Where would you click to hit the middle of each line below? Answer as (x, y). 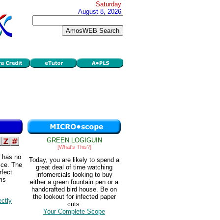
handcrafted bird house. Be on (74, 190)
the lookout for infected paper (74, 197)
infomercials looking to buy (74, 175)
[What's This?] (74, 147)
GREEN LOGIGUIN (74, 140)
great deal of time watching (74, 167)
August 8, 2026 (100, 12)
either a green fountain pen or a (74, 182)
